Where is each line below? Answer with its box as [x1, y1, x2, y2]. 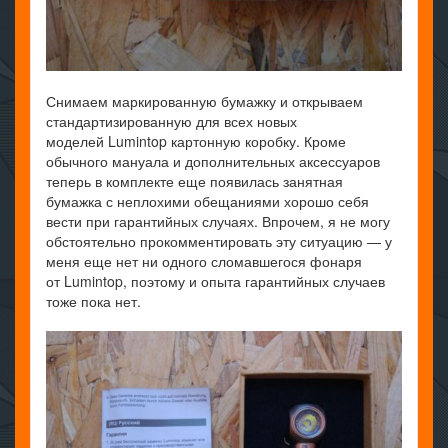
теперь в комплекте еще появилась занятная [46, 171, 343, 191]
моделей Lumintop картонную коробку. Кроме [46, 131, 346, 151]
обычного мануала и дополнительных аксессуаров [46, 151, 380, 171]
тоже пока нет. [46, 291, 141, 311]
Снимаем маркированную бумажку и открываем [46, 91, 363, 111]
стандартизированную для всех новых [46, 111, 297, 131]
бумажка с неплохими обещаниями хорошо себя [46, 191, 369, 211]
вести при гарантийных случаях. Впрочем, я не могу [46, 211, 390, 231]
